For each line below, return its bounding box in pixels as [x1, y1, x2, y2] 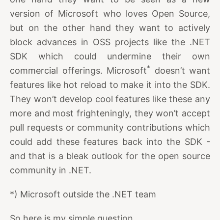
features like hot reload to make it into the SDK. [10, 80, 210, 90]
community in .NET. [10, 165, 91, 176]
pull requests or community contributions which [10, 122, 210, 133]
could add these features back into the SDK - [10, 137, 210, 147]
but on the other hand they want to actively [10, 23, 210, 33]
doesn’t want [150, 65, 210, 76]
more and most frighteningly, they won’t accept [10, 108, 210, 119]
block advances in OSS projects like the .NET [10, 37, 210, 48]
